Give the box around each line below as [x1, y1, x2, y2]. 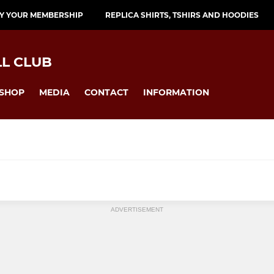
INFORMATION [143, 87, 209, 98]
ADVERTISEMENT [111, 206, 163, 213]
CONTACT [84, 87, 128, 98]
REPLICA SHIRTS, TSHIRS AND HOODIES [105, 10, 259, 20]
